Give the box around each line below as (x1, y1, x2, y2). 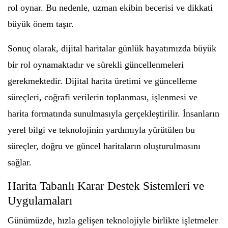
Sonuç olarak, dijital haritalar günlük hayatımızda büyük (8, 43, 216, 53)
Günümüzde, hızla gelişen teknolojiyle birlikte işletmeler (8, 215, 218, 225)
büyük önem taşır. (8, 18, 74, 29)
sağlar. (8, 157, 32, 167)
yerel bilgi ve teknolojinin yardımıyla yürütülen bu (8, 124, 195, 135)
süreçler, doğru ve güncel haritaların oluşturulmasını (8, 140, 201, 151)
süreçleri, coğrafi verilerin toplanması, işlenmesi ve (8, 92, 197, 102)
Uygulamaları (8, 194, 72, 207)
